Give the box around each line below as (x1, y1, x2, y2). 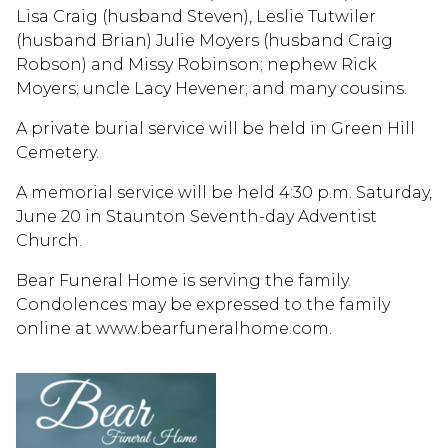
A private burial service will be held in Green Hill (16, 119, 415, 139)
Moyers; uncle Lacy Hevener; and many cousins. (16, 79, 407, 99)
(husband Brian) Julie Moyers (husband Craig (16, 31, 393, 51)
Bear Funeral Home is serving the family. (16, 271, 351, 291)
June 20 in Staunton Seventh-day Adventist (16, 207, 377, 227)
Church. (16, 231, 82, 251)
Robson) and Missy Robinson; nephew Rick (16, 55, 377, 75)
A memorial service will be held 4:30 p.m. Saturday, (16, 183, 432, 203)
